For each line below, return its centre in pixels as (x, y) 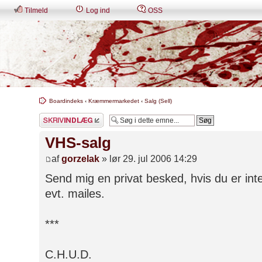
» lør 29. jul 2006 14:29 (148, 159)
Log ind (97, 11)
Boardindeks (66, 101)
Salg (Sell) (158, 101)
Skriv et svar (57, 116)
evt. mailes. (75, 194)
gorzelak (80, 159)
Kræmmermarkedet (114, 101)
